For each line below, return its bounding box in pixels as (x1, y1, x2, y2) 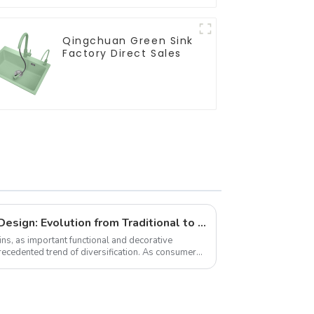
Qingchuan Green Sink (62, 33, 193, 48)
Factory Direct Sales (62, 46, 182, 60)
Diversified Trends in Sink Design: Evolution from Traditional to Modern (198, 214, 206, 231)
